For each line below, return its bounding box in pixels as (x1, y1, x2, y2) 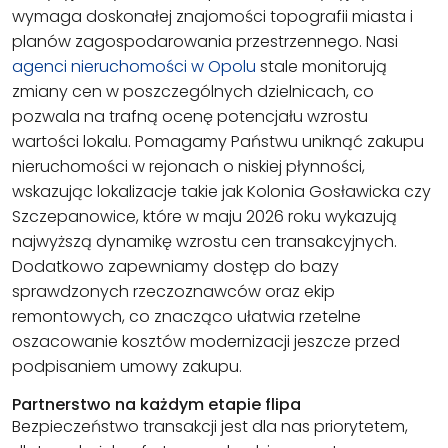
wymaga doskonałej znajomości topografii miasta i (12, 5, 413, 29)
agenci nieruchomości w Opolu (12, 55, 256, 79)
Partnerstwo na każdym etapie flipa (12, 393, 301, 417)
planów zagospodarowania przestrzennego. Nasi (12, 30, 398, 54)
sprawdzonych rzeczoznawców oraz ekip (12, 280, 335, 304)
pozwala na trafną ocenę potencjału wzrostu (12, 105, 368, 129)
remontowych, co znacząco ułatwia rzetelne (12, 305, 361, 329)
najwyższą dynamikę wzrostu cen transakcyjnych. (12, 230, 397, 254)
